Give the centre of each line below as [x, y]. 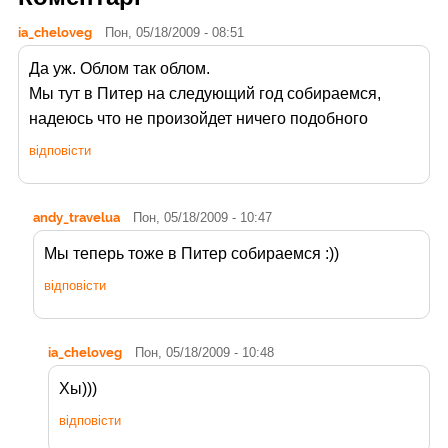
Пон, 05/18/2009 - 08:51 [174, 33]
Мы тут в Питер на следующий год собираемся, [205, 94]
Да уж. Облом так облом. [119, 69]
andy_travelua [76, 217]
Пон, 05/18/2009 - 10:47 [202, 218]
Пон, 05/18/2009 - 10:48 [204, 353]
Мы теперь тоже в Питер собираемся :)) [191, 254]
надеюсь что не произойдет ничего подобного [198, 119]
